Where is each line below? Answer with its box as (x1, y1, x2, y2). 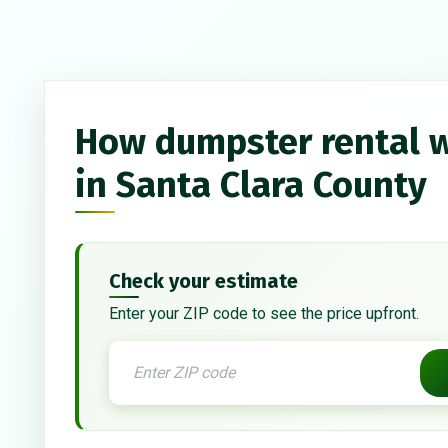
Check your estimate (109, 269, 298, 294)
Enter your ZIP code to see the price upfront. (109, 304, 419, 324)
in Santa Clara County (75, 163, 427, 208)
